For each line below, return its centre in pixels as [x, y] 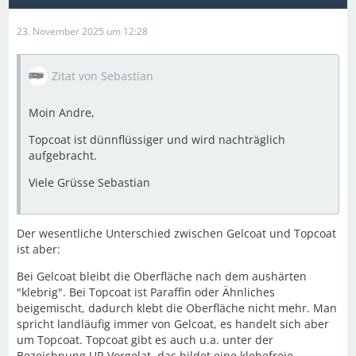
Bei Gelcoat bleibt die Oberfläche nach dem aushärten [162, 276]
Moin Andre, [62, 112]
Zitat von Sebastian [103, 75]
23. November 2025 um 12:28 [82, 31]
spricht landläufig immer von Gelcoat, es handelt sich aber [173, 323]
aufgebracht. [63, 155]
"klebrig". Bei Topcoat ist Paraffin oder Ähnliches [146, 292]
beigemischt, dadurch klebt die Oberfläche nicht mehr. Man [177, 308]
